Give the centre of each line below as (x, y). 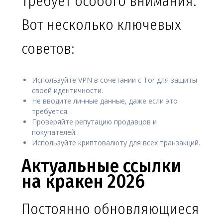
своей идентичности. (67, 91)
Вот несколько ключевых (101, 25)
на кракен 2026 (83, 181)
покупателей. (54, 132)
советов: (48, 49)
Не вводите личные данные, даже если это (105, 101)
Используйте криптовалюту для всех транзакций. (116, 143)
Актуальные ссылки (101, 166)
